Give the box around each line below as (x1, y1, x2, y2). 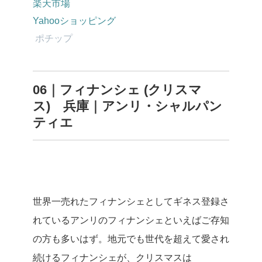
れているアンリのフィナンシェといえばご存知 (33, 215, 229, 225)
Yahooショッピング (33, 15, 116, 26)
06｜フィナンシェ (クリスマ (33, 82, 202, 97)
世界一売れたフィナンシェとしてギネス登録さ (33, 196, 229, 206)
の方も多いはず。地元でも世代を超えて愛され (33, 233, 229, 244)
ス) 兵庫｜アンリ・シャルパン (33, 98, 222, 113)
